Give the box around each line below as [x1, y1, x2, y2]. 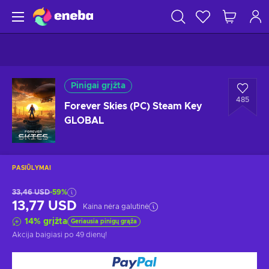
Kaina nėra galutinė [83, 203, 149, 210]
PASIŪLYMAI [12, 165, 51, 171]
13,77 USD [12, 199, 77, 213]
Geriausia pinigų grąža [71, 219, 137, 225]
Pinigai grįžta [71, 82, 125, 90]
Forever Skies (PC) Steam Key [64, 101, 202, 111]
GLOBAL [64, 116, 104, 125]
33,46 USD [12, 189, 50, 196]
